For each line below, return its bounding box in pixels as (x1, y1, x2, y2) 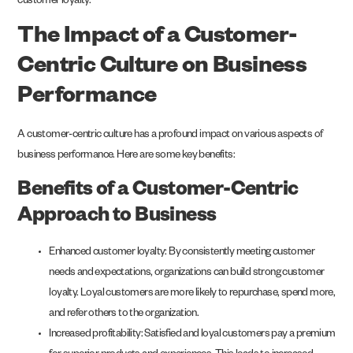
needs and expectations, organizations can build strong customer (49, 267, 325, 280)
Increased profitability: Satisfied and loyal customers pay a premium (49, 329, 336, 341)
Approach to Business (17, 206, 217, 229)
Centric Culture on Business (17, 56, 307, 82)
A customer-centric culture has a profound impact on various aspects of (17, 130, 323, 143)
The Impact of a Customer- (17, 26, 298, 52)
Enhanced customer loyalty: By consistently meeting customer (49, 247, 315, 259)
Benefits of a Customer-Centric (17, 180, 299, 203)
